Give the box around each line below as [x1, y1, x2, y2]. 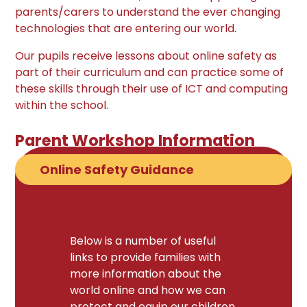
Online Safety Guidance [40, 161, 195, 179]
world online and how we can [70, 282, 226, 298]
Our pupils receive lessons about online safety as [15, 48, 278, 64]
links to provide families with [70, 249, 221, 265]
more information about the [70, 265, 222, 282]
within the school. [15, 97, 109, 114]
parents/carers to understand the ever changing [15, 4, 281, 21]
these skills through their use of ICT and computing [15, 81, 288, 97]
